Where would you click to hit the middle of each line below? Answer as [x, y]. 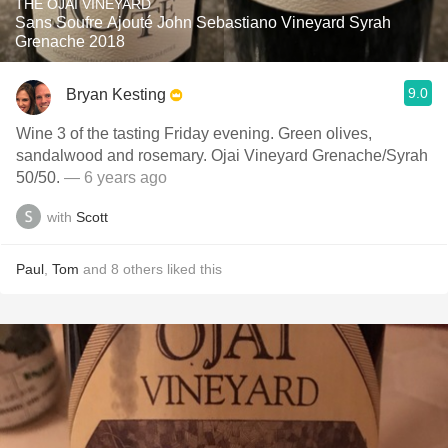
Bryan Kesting [116, 94]
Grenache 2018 [70, 41]
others [143, 269]
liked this [192, 269]
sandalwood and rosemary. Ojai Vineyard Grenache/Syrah [222, 155]
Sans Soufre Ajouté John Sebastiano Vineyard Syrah [203, 22]
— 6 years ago [115, 177]
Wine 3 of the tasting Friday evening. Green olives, [194, 133]
